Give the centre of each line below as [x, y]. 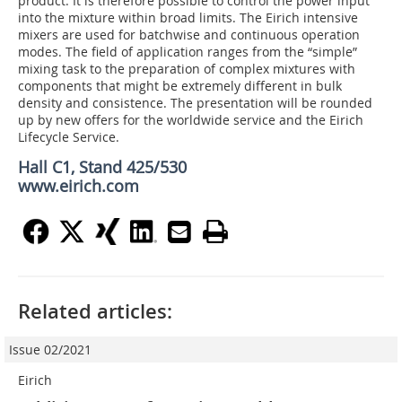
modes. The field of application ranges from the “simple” [188, 52]
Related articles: [95, 312]
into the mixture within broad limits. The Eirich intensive [188, 18]
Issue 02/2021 [50, 350]
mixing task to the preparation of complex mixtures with [187, 69]
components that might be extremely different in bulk [180, 86]
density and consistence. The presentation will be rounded [195, 103]
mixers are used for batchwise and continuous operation [189, 35]
